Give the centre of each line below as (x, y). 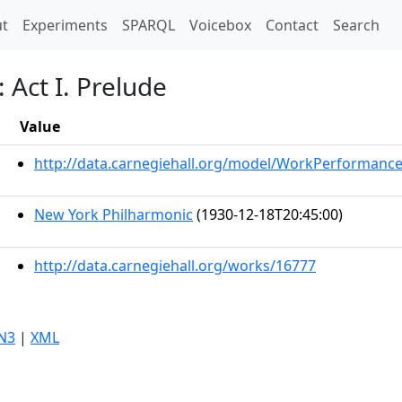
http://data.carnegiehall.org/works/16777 (175, 266)
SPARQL (149, 25)
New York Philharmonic (114, 214)
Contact (292, 25)
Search (356, 25)
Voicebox (220, 25)
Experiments (65, 25)
